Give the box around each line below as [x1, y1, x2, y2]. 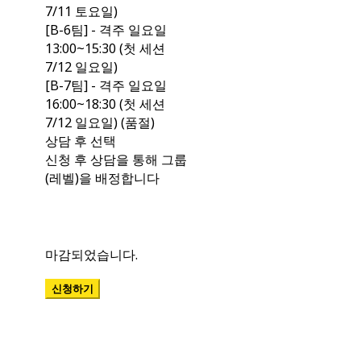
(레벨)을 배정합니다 [44, 169, 160, 188]
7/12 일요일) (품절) [44, 114, 155, 132]
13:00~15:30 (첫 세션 [44, 39, 165, 58]
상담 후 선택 [44, 132, 116, 151]
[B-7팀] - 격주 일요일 [44, 77, 167, 95]
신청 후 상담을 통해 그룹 [44, 151, 187, 169]
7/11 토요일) [44, 2, 118, 21]
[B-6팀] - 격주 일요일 [44, 21, 167, 39]
